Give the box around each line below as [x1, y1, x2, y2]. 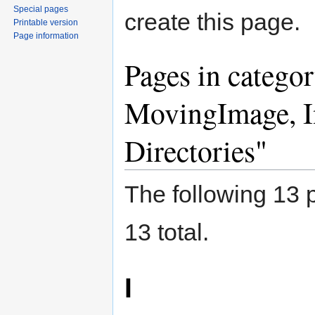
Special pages [13, 4, 69, 15]
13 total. [124, 219, 209, 246]
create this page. [124, 8, 300, 36]
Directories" [124, 131, 267, 171]
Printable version [13, 18, 79, 28]
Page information [13, 31, 79, 41]
